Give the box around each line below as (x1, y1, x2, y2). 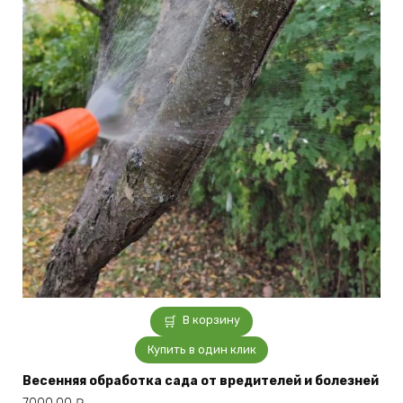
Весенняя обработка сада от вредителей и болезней (22, 373, 379, 390)
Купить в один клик (147, 343, 256, 357)
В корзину (183, 312, 241, 327)
